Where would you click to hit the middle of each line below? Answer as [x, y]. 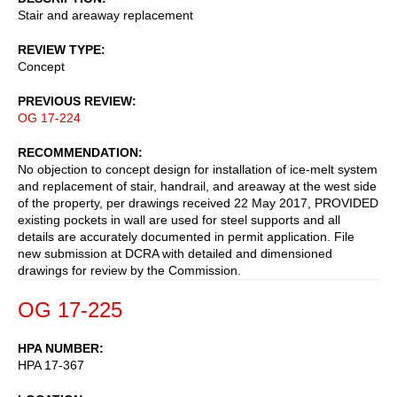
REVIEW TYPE [59, 49]
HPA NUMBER [58, 348]
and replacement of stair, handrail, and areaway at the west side [197, 186]
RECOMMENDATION [78, 152]
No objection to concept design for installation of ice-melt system [198, 169]
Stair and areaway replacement [105, 15]
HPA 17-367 [51, 365]
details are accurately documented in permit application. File [186, 236]
